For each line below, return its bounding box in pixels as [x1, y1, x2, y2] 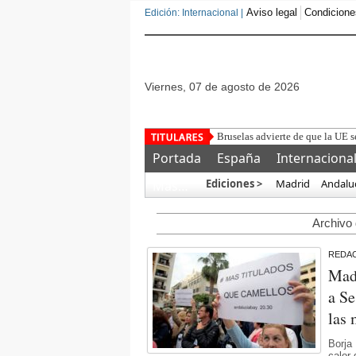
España [217, 149, 261, 167]
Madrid [273, 176, 310, 191]
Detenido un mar [217, 130, 288, 142]
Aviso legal [246, 6, 297, 18]
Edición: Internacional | [145, 7, 243, 18]
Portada [153, 149, 201, 167]
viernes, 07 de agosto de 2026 [152, 80, 300, 93]
